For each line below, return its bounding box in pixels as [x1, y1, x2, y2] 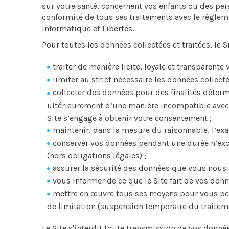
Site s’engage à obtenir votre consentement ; [47, 112, 212, 123]
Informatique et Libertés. [42, 24, 134, 33]
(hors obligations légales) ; [47, 150, 146, 161]
